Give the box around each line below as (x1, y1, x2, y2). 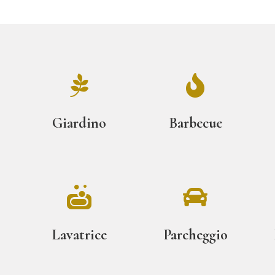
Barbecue (168, 114, 222, 133)
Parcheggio (163, 226, 228, 244)
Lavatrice (52, 226, 107, 244)
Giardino (52, 114, 107, 133)
